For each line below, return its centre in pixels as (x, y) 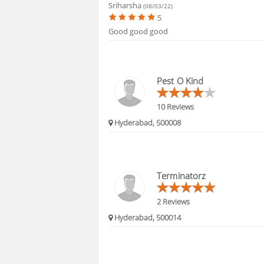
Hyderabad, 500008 (147, 123)
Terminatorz (181, 175)
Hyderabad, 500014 (147, 218)
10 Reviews (176, 106)
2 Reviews (174, 201)
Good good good (138, 32)
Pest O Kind (180, 80)
